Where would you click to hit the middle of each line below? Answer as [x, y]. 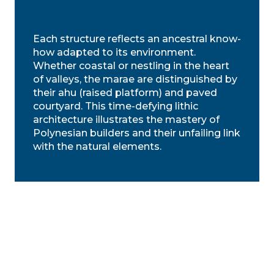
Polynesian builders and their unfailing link [137, 133]
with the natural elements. [97, 146]
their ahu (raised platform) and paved [125, 92]
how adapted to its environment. [114, 52]
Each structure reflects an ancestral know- [137, 39]
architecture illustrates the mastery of [126, 119]
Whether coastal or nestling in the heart [131, 65]
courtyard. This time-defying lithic [116, 106]
